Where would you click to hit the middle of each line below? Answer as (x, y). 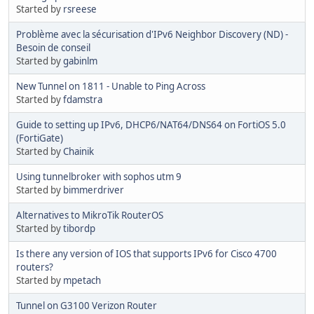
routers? (35, 267)
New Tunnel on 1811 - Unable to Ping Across (111, 87)
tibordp (79, 229)
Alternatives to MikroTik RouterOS (90, 216)
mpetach (82, 281)
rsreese (80, 9)
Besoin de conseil (53, 48)
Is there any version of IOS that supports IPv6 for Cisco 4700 (146, 254)
